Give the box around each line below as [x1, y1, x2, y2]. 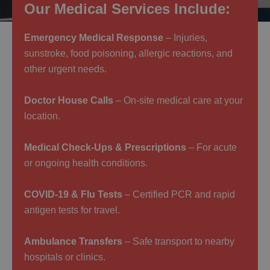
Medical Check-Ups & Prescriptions [24, 142, 186, 152]
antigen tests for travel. [24, 204, 120, 215]
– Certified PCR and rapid [122, 189, 235, 199]
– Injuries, [163, 32, 207, 43]
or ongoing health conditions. [24, 157, 148, 168]
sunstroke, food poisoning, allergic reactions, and [24, 48, 233, 58]
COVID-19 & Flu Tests [24, 189, 122, 199]
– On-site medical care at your [113, 95, 243, 105]
